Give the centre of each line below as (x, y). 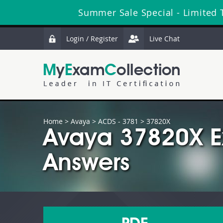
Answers (87, 164)
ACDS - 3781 (118, 121)
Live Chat (165, 39)
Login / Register (92, 39)
